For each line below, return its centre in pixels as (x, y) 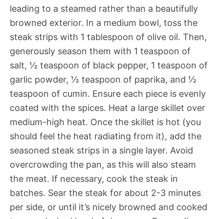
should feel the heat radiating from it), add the (106, 136)
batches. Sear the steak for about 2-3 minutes (105, 193)
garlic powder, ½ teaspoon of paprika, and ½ (103, 79)
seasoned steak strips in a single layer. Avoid (101, 150)
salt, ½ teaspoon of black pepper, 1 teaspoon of (109, 65)
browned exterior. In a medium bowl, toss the (104, 23)
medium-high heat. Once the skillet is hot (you (105, 122)
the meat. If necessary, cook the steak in (94, 179)
